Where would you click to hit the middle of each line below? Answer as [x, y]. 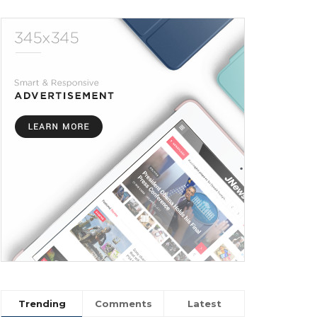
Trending [42, 304]
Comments [123, 304]
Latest [204, 304]
